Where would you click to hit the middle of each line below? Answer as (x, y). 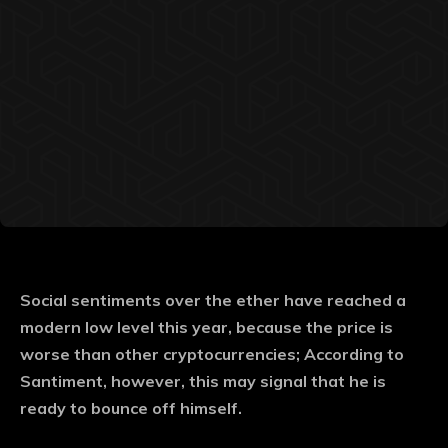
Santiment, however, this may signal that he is (203, 381)
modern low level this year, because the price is (206, 327)
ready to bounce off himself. (131, 408)
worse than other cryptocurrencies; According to (212, 354)
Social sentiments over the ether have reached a (213, 300)
